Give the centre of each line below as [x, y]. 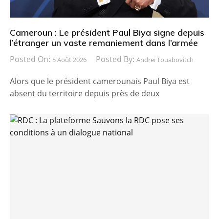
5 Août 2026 [69, 59]
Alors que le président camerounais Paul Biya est [100, 81]
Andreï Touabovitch [165, 59]
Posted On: [31, 59]
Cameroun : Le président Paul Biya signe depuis [107, 32]
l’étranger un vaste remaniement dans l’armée [104, 43]
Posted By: [116, 59]
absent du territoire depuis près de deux [85, 93]
